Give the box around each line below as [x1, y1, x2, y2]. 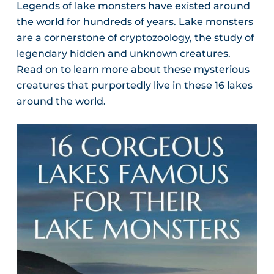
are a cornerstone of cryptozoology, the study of [16, 32, 254, 43]
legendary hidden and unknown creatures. [16, 48, 231, 59]
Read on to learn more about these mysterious [16, 64, 250, 75]
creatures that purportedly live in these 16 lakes [16, 80, 253, 91]
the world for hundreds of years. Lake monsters [16, 16, 253, 28]
